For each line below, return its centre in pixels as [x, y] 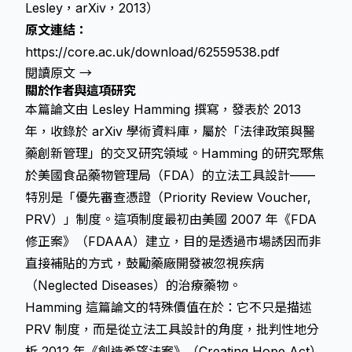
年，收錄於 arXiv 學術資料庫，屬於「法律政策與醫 [170, 131]
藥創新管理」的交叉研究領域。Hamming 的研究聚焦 [175, 153]
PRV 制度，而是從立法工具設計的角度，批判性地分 [172, 329]
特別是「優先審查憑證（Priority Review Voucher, [168, 197]
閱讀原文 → [59, 73]
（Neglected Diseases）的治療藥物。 [133, 285]
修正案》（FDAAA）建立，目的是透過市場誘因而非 [173, 241]
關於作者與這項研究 [81, 90]
